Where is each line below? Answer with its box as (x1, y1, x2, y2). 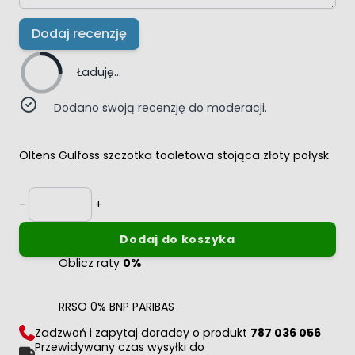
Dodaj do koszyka (120, 231, 235, 247)
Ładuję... (77, 64, 121, 81)
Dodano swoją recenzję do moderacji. (54, 99, 267, 116)
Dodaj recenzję (32, 24, 127, 43)
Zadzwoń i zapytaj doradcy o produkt (35, 324, 250, 341)
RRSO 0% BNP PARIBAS (59, 298, 174, 315)
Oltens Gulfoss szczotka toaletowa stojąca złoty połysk (19, 147, 329, 163)
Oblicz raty (59, 254, 123, 271)
